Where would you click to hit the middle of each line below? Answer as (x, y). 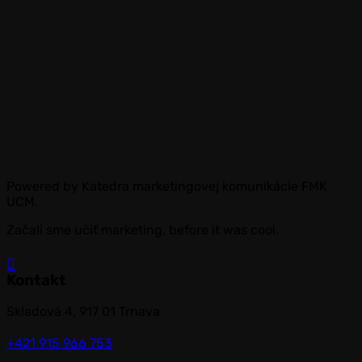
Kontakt (36, 281)
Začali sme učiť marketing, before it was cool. (143, 230)
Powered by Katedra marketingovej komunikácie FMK (167, 187)
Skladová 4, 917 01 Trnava (83, 312)
